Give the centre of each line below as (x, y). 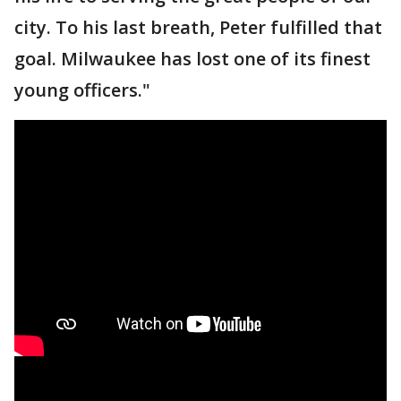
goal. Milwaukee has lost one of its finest (192, 58)
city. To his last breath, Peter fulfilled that (198, 27)
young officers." (82, 90)
